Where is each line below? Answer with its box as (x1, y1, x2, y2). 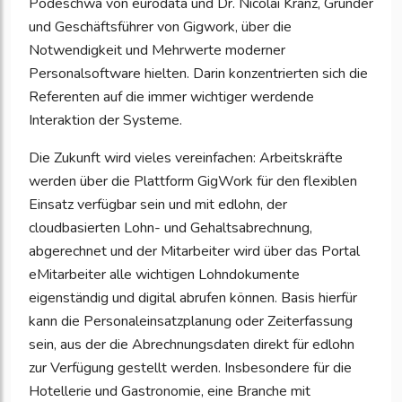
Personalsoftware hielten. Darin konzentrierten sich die (29, 64, 368, 84)
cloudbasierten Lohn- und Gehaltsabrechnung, (29, 218, 312, 239)
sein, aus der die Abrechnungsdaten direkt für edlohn (29, 335, 354, 355)
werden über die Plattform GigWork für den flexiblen (29, 171, 357, 192)
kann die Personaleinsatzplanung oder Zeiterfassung (29, 311, 353, 332)
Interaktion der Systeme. (29, 110, 182, 131)
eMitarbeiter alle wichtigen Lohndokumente (29, 265, 300, 285)
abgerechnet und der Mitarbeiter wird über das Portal (29, 241, 360, 262)
